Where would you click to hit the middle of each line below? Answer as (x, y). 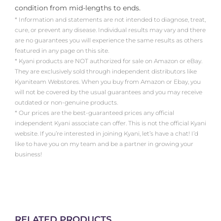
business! (28, 154)
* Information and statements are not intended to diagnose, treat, (110, 20)
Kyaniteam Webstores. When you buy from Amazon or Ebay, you (108, 82)
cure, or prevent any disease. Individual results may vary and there (110, 30)
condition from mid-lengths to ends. (78, 8)
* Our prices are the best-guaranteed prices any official (94, 113)
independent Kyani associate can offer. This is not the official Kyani (110, 123)
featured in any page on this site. (62, 51)
